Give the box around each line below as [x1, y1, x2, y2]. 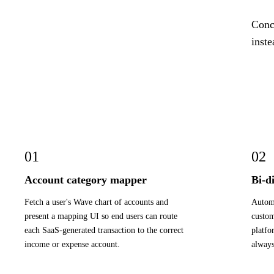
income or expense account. [24, 239, 120, 249]
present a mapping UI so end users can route [24, 210, 177, 221]
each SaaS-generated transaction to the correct [24, 224, 183, 235]
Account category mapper [24, 173, 147, 186]
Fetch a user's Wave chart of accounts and [24, 196, 168, 207]
